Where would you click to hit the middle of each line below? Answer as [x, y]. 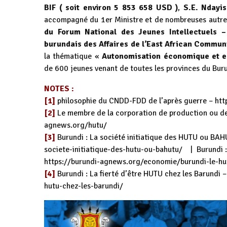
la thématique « [73, 56]
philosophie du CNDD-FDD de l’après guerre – [134, 101]
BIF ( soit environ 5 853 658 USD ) [111, 8]
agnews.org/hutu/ [75, 125]
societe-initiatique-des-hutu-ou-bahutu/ [113, 150]
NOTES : [59, 89]
